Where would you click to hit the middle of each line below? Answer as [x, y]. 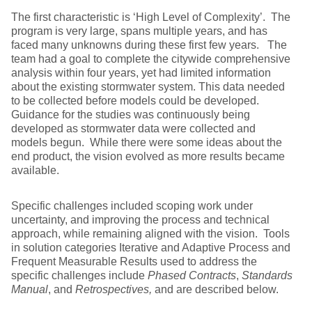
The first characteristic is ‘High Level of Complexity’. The [151, 17]
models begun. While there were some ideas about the [147, 142]
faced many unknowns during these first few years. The [149, 45]
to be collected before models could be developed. [136, 101]
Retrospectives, [114, 289]
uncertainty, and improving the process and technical [140, 220]
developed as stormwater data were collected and [133, 128]
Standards [267, 275]
